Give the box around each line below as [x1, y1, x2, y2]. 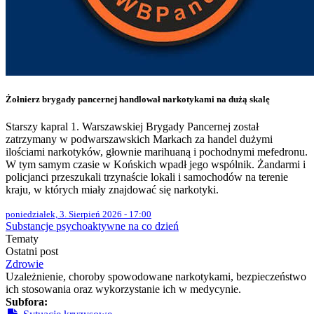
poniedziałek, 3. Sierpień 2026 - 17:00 [6, 209, 151, 220]
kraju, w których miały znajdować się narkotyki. [6, 184, 219, 196]
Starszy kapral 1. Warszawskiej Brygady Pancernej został [6, 121, 259, 133]
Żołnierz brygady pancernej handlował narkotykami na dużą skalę [6, 94, 270, 105]
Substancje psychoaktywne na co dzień [6, 220, 179, 233]
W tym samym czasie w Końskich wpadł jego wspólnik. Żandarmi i [6, 158, 306, 171]
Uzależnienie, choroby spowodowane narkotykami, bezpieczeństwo [6, 271, 306, 283]
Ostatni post [6, 245, 58, 258]
